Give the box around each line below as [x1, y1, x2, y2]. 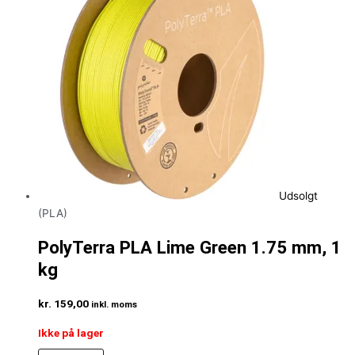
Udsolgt [279, 189, 318, 202]
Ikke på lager [38, 326, 104, 340]
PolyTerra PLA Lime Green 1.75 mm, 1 [38, 236, 342, 258]
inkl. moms [91, 299, 137, 311]
